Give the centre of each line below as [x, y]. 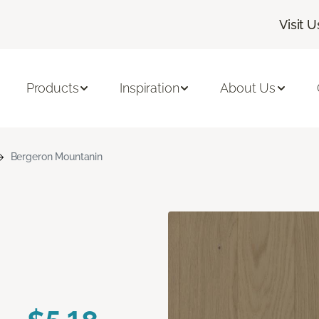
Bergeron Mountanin [57, 156]
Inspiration [150, 88]
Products [52, 88]
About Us [248, 88]
